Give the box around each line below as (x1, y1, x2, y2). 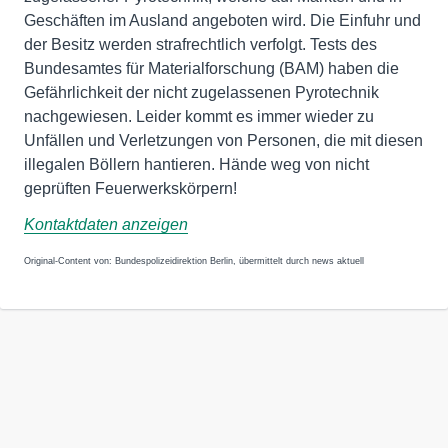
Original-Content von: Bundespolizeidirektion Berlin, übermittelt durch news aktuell (24, 256, 364, 266)
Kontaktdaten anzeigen (24, 216, 188, 233)
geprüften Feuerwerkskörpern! (24, 180, 237, 197)
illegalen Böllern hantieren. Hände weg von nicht (24, 156, 369, 173)
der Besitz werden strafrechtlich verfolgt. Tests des (24, 36, 377, 53)
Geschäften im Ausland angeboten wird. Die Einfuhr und (24, 12, 421, 29)
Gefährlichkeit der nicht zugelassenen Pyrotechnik (24, 84, 379, 101)
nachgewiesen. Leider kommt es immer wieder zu (24, 108, 374, 125)
